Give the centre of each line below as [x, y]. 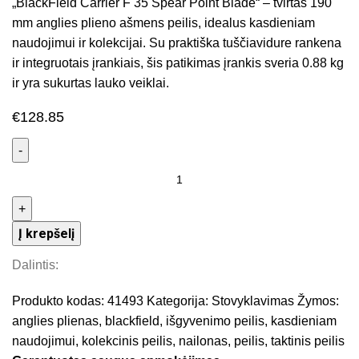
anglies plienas [56, 321]
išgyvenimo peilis [216, 321]
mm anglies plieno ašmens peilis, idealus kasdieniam [164, 23]
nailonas [204, 341]
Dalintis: [36, 265]
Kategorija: [178, 301]
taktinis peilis [308, 341]
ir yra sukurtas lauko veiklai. [91, 83]
